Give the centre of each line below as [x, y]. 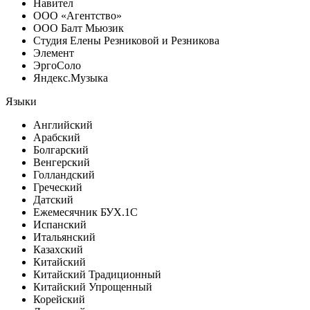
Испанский [60, 224]
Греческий [58, 187]
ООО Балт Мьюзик [79, 28]
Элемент [54, 53]
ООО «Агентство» [77, 15]
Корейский [59, 299]
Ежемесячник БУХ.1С [85, 212]
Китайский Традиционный [97, 274]
